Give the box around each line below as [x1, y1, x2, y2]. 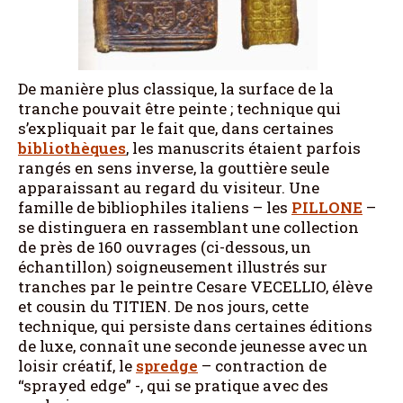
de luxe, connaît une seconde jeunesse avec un [18, 335, 368, 356]
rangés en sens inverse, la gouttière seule [18, 157, 329, 178]
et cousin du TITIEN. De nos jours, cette [18, 295, 309, 317]
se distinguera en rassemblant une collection [18, 216, 359, 237]
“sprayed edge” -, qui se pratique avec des [18, 374, 328, 396]
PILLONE [291, 196, 363, 218]
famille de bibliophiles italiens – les [18, 196, 291, 218]
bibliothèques [18, 137, 126, 158]
